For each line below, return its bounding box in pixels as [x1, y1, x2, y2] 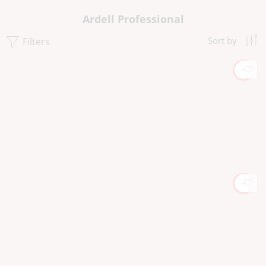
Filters [20, 35, 50, 48]
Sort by [208, 35, 237, 46]
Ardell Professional [82, 12, 184, 26]
